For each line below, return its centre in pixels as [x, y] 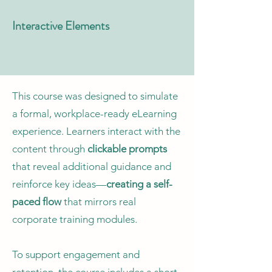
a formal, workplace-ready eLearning [94, 114]
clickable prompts [127, 149]
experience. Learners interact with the [96, 131]
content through [50, 149]
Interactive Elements [61, 26]
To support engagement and [76, 254]
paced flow [37, 202]
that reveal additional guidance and [92, 166]
